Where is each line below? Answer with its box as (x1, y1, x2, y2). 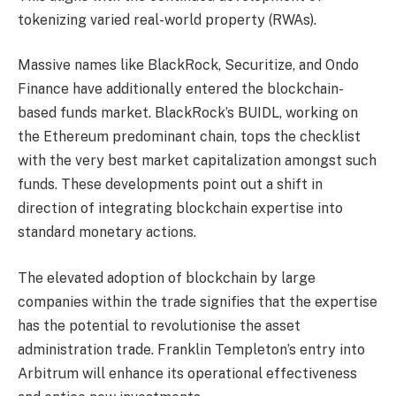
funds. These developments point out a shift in (18, 176, 323, 194)
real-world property (133, 11, 269, 28)
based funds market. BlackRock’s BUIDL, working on (18, 104, 358, 122)
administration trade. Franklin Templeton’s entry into (18, 340, 365, 358)
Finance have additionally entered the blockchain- (18, 80, 344, 98)
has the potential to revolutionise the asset (18, 316, 301, 334)
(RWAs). (269, 11, 316, 28)
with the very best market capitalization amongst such (18, 152, 377, 170)
